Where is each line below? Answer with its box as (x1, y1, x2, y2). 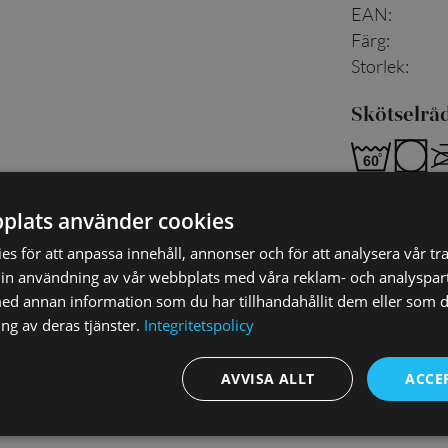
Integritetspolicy (144, 315, 254, 335)
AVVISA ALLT (220, 369, 315, 388)
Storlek (351, 55, 405, 78)
